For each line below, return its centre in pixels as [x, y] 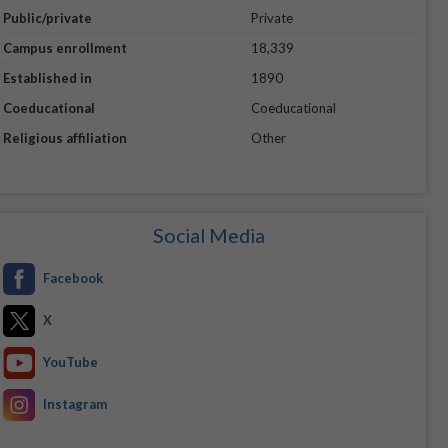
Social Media [209, 236]
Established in [47, 78]
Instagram [74, 404]
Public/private [47, 18]
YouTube [70, 362]
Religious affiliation [64, 138]
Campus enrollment [64, 48]
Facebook [72, 278]
